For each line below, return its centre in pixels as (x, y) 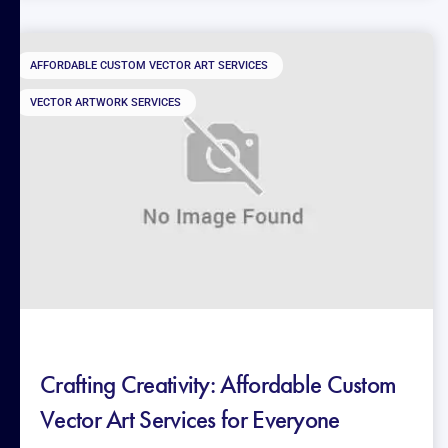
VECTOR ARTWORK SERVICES (105, 103)
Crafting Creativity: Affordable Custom (218, 385)
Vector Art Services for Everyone (190, 420)
